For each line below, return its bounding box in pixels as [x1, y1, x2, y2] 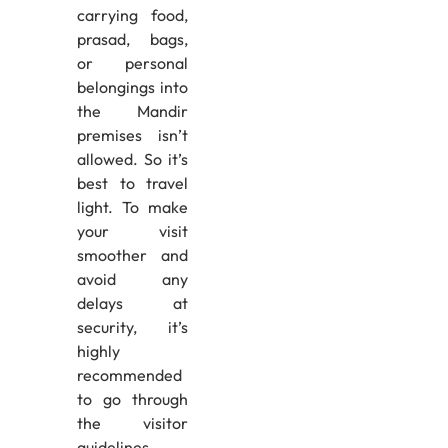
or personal [76, 52, 189, 73]
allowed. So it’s [76, 148, 189, 169]
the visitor [76, 412, 189, 433]
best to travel [76, 172, 189, 193]
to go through [76, 388, 189, 409]
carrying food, [76, 4, 189, 25]
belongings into [76, 76, 189, 97]
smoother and [76, 244, 189, 265]
